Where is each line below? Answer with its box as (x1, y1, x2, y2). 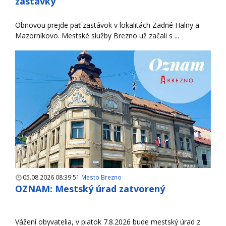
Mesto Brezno (81, 173, 122, 182)
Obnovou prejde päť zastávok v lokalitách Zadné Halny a (15, 20, 199, 30)
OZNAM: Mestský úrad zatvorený (15, 183, 165, 195)
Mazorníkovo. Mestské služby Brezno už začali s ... (15, 31, 179, 41)
